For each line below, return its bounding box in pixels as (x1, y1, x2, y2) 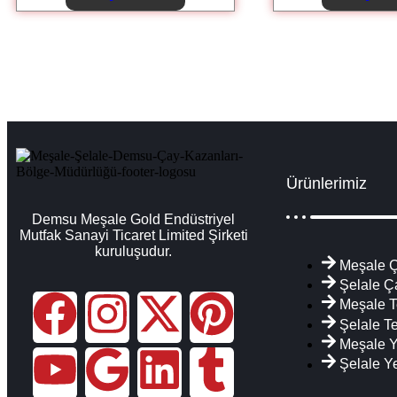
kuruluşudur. (95, 243, 172, 259)
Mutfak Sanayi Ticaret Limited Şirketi (19, 227, 248, 243)
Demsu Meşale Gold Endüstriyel (32, 211, 235, 227)
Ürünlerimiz (286, 174, 367, 192)
